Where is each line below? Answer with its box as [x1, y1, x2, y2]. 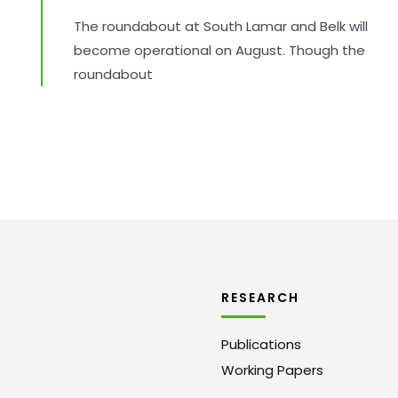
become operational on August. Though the [73, 40, 365, 60]
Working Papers [221, 360, 323, 379]
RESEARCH [221, 288, 299, 306]
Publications [221, 334, 301, 354]
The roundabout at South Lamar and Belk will [73, 16, 368, 36]
